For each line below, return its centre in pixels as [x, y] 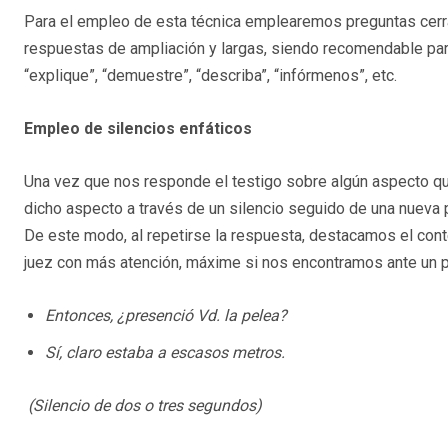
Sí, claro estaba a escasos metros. [165, 352]
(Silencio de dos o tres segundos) [143, 405]
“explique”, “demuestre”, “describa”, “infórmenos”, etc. [210, 75]
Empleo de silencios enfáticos [138, 128]
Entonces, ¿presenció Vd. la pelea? [166, 315]
